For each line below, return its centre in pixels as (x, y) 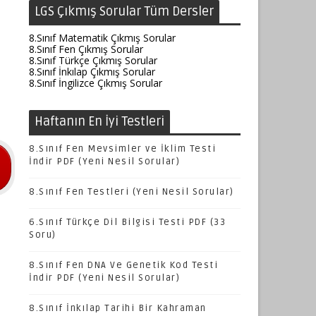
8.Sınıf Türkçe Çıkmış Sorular (93, 61)
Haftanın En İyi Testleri (99, 122)
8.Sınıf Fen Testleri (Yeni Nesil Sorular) (132, 192)
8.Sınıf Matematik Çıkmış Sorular (102, 38)
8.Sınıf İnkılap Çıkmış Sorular (92, 72)
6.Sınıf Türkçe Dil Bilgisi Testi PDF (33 (127, 223)
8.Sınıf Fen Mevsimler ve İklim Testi (122, 149)
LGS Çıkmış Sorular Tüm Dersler (124, 12)
